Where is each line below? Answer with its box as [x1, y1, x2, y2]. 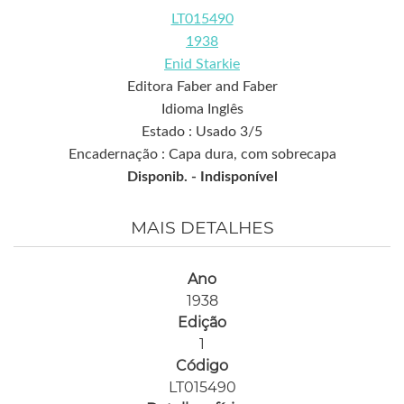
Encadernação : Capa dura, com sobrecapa [68, 147, 336, 162]
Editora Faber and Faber [126, 79, 278, 95]
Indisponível [199, 170, 278, 185]
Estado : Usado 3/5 [142, 124, 262, 140]
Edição [178, 314, 226, 332]
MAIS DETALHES [130, 217, 274, 239]
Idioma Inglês [161, 102, 243, 117]
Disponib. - [126, 170, 200, 185]
